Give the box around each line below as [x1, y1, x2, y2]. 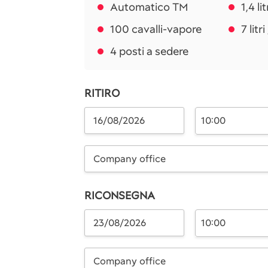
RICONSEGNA [84, 188, 155, 202]
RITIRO [84, 86, 120, 100]
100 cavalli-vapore [110, 22, 202, 36]
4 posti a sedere [110, 44, 188, 58]
